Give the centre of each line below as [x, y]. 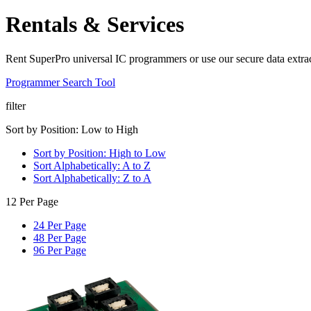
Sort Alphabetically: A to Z [92, 165]
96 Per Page [60, 250]
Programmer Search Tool [60, 82]
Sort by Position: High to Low [100, 153]
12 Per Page [32, 201]
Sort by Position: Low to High [72, 129]
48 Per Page [60, 237]
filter [16, 106]
